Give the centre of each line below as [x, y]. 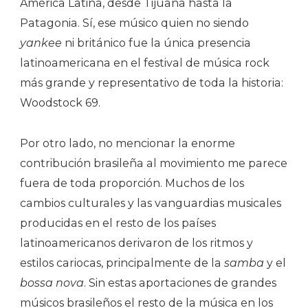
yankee [41, 43]
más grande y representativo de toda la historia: [152, 82]
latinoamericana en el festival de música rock [145, 63]
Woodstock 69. [60, 102]
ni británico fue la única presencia [156, 43]
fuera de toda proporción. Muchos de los [132, 183]
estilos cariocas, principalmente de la [122, 263]
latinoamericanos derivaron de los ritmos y [136, 243]
